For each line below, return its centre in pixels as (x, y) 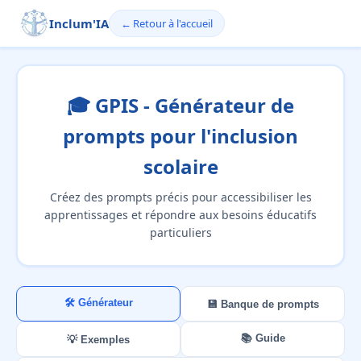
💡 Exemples (98, 339)
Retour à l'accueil (172, 24)
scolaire (180, 166)
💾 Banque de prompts (263, 304)
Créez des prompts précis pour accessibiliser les (180, 197)
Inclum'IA (79, 24)
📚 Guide (263, 338)
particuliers (180, 232)
